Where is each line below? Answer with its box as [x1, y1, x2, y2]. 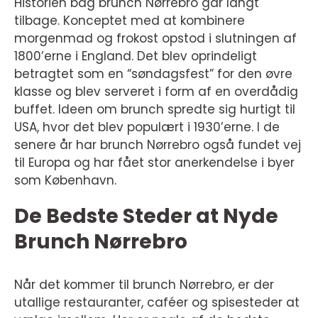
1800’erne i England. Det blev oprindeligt [14, 48, 257, 65]
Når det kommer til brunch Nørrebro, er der [14, 276, 274, 294]
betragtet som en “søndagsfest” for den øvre [14, 65, 292, 83]
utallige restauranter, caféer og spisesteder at [14, 294, 300, 312]
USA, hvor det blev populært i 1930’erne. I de [14, 119, 280, 136]
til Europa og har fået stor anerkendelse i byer [14, 154, 295, 172]
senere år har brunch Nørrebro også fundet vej [14, 136, 301, 154]
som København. [14, 172, 116, 190]
